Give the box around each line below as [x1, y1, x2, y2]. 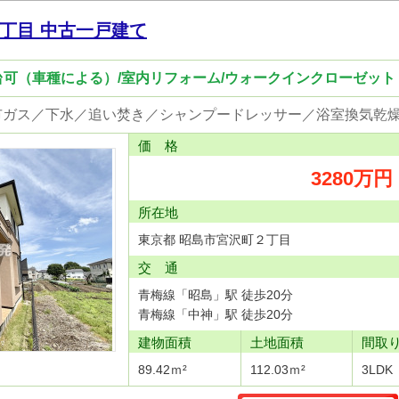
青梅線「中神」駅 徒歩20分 [138, 307, 293, 322]
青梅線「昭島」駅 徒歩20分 [138, 288, 293, 302]
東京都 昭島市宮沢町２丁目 [138, 232, 291, 247]
